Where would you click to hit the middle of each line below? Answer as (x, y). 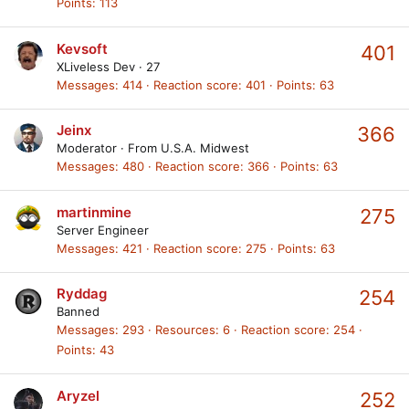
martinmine (94, 212)
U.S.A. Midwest (205, 148)
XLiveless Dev (96, 66)
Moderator (87, 148)
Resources (185, 330)
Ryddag (82, 294)
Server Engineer (103, 230)
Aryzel (78, 395)
